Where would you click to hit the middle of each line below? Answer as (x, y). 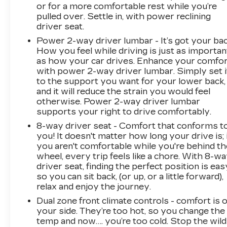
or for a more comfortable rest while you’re (127, 6)
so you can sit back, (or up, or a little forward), (130, 176)
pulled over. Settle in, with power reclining (124, 16)
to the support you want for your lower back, (131, 81)
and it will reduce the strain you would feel (124, 91)
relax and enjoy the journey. (94, 186)
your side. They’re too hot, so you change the (131, 211)
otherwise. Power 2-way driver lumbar (119, 101)
